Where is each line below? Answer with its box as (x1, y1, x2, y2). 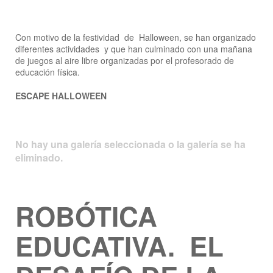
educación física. (15, 66, 80, 78)
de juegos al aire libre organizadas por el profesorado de (15, 54, 234, 66)
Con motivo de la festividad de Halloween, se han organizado (15, 31, 256, 43)
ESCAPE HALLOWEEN (15, 90, 107, 102)
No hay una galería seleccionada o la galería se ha (15, 137, 246, 151)
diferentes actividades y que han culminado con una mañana (15, 43, 252, 55)
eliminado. (15, 151, 63, 165)
